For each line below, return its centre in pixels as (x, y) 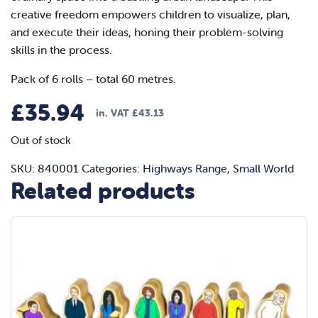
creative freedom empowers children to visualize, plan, (150, 14)
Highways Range (185, 168)
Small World (263, 168)
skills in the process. (61, 50)
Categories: (112, 168)
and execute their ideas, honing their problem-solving (147, 32)
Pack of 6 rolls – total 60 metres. (93, 79)
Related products (103, 191)
